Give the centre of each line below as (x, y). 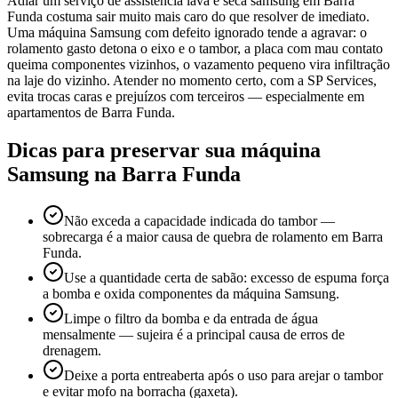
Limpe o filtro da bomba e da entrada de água (191, 318)
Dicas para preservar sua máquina (164, 150)
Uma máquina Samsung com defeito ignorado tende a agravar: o (187, 32)
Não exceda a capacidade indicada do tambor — (199, 220)
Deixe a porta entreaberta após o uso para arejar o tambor (223, 375)
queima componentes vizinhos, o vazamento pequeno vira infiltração (199, 64)
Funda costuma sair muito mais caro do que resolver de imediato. (188, 16)
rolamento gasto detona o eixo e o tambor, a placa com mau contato (195, 48)
